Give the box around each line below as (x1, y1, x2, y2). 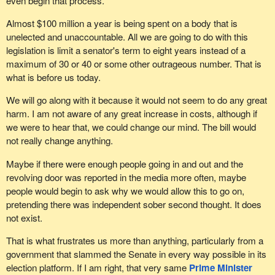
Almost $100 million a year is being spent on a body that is (6, 17, 238, 30)
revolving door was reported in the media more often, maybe (6, 170, 246, 184)
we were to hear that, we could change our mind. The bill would (6, 120, 256, 134)
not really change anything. (6, 134, 113, 147)
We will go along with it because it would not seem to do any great (6, 93, 267, 107)
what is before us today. (6, 71, 101, 84)
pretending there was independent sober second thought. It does (6, 197, 261, 211)
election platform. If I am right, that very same (6, 260, 189, 274)
